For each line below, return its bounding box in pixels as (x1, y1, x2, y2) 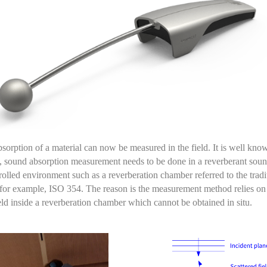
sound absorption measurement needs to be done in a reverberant (2, 156, 249, 166)
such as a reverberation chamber (72, 169, 195, 180)
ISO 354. (49, 183, 83, 194)
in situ (227, 197, 250, 207)
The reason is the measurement (83, 183, 201, 194)
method (201, 183, 232, 194)
